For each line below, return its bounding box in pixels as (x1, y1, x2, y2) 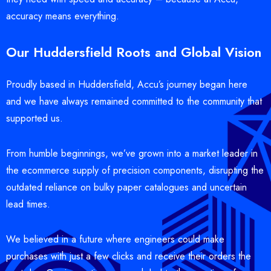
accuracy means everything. (6, 9, 119, 24)
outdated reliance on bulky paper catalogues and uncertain (6, 180, 247, 195)
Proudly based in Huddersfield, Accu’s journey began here (6, 77, 247, 92)
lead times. (6, 197, 50, 212)
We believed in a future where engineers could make (6, 232, 224, 247)
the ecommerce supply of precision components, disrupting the (6, 163, 264, 178)
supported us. (6, 111, 63, 126)
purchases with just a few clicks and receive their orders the (6, 249, 251, 264)
